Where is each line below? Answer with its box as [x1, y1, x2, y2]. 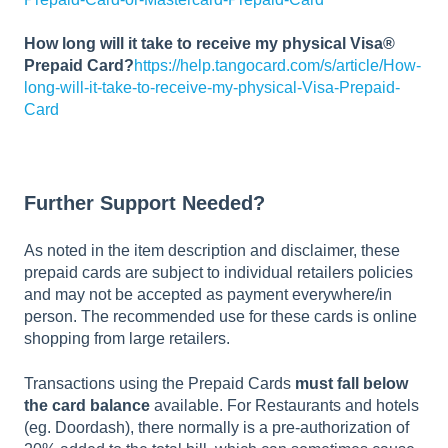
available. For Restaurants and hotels [150, 396, 419, 414]
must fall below [295, 374, 408, 392]
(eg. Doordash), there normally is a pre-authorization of [24, 418, 409, 436]
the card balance [24, 396, 150, 414]
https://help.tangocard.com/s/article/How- [134, 57, 421, 75]
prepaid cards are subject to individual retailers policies [24, 264, 413, 282]
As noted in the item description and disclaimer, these [24, 242, 400, 260]
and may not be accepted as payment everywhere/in [24, 286, 392, 304]
